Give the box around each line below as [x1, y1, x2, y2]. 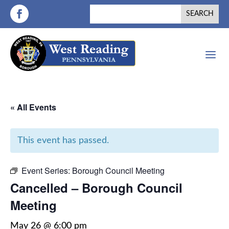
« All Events [10, 101, 56, 113]
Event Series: [21, 165, 72, 177]
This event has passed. [17, 136, 109, 146]
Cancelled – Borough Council [10, 179, 182, 197]
